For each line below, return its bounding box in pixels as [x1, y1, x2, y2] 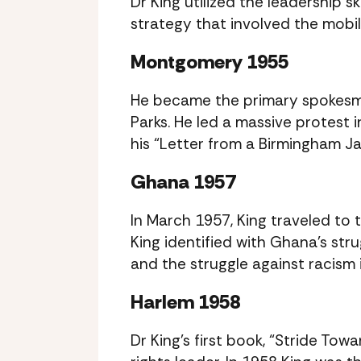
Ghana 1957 [131, 169, 235, 194]
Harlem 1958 [131, 289, 240, 314]
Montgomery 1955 [131, 49, 288, 74]
